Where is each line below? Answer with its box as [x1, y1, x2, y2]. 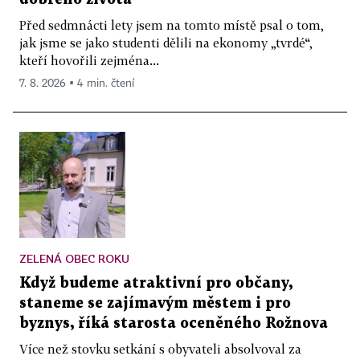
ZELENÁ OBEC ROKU [19, 251, 129, 265]
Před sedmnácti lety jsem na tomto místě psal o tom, [19, 17, 324, 32]
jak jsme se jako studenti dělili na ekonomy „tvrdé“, [19, 35, 313, 50]
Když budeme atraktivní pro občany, [19, 276, 292, 290]
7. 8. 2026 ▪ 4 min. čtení [19, 77, 134, 89]
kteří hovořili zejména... [19, 52, 159, 67]
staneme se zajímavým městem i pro [19, 296, 291, 310]
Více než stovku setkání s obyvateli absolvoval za [19, 341, 301, 356]
